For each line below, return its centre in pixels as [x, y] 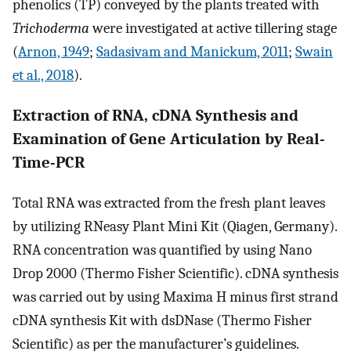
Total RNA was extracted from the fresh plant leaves [169, 203]
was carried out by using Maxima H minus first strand [175, 297]
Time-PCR [49, 163]
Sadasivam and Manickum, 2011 [192, 52]
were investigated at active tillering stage [213, 29]
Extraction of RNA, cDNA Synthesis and [156, 116]
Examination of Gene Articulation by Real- [169, 139]
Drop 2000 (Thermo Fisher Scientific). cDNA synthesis [175, 273]
